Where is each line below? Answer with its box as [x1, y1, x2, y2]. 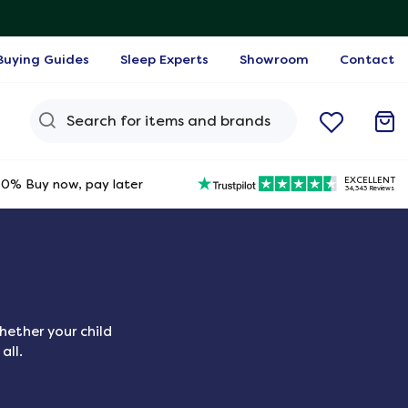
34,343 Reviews [344, 184, 394, 193]
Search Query [54, 100, 161, 120]
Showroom [240, 52, 309, 66]
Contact [340, 52, 394, 66]
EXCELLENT [343, 174, 396, 185]
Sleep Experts [120, 52, 209, 66]
